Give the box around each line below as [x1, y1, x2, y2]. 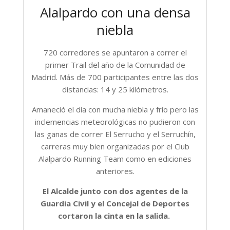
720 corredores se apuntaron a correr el [43, 47, 187, 58]
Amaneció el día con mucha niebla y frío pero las [31, 104, 199, 115]
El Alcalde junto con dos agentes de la [42, 186, 188, 197]
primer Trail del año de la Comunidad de [45, 60, 185, 70]
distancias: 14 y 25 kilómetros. [62, 84, 168, 95]
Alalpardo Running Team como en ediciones [39, 154, 191, 164]
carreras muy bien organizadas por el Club [41, 141, 189, 152]
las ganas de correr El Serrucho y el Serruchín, [34, 129, 196, 140]
